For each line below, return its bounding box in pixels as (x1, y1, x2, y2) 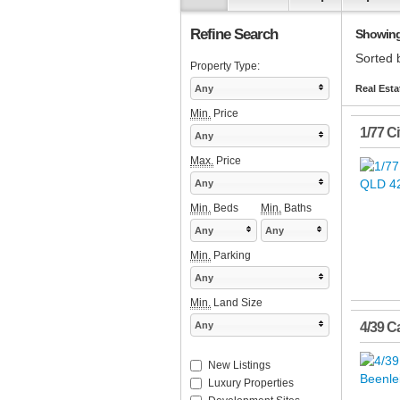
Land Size (211, 296, 262, 310)
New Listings (208, 359, 271, 372)
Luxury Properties (208, 377, 294, 390)
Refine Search (190, 25, 278, 44)
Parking (211, 249, 251, 262)
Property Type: (190, 60, 260, 73)
